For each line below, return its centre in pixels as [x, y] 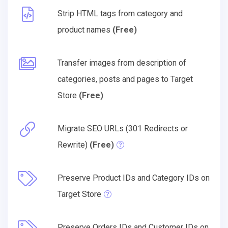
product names [85, 30]
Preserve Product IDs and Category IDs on [134, 178]
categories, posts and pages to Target [125, 79]
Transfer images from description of [122, 63]
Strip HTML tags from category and [120, 13]
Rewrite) [74, 145]
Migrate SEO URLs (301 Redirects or [123, 128]
